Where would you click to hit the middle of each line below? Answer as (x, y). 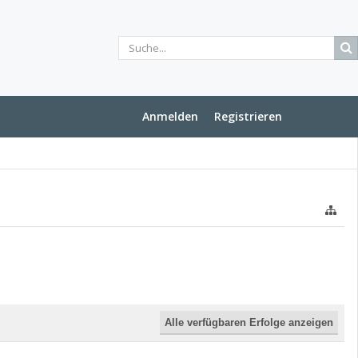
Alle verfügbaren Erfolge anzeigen (249, 322)
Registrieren (248, 116)
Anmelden (170, 116)
